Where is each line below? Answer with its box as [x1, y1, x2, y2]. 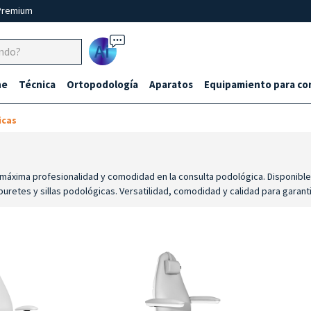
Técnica [19, 78, 56, 91]
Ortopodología [67, 78, 138, 91]
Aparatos [149, 78, 193, 91]
